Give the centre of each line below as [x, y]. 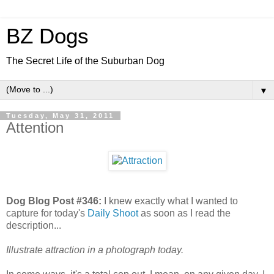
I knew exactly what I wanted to [170, 201]
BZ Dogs [47, 36]
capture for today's [47, 213]
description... [34, 225]
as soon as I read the [184, 213]
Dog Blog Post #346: [54, 201]
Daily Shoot [113, 213]
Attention [35, 128]
